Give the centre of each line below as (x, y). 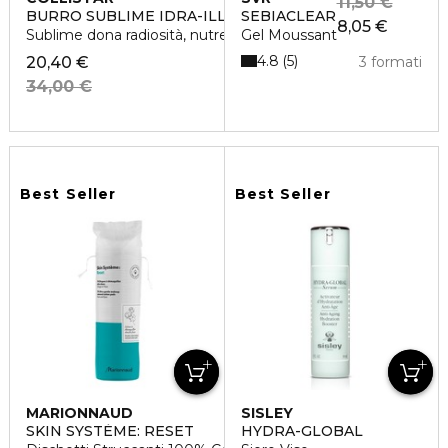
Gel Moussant (288, 35)
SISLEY (266, 413)
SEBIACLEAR (288, 16)
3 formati (390, 62)
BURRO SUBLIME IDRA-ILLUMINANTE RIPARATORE (220, 16)
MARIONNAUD (79, 413)
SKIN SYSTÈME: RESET (110, 431)
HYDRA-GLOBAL (301, 431)
